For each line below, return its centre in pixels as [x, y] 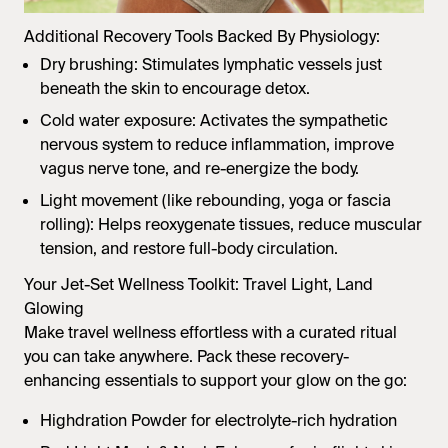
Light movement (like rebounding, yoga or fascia [215, 201]
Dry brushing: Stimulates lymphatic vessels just [211, 65]
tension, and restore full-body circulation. [189, 249]
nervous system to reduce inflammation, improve [217, 145]
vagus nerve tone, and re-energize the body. [199, 169]
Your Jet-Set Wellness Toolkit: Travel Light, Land [198, 285]
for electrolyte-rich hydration [292, 421]
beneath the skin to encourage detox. [175, 89]
